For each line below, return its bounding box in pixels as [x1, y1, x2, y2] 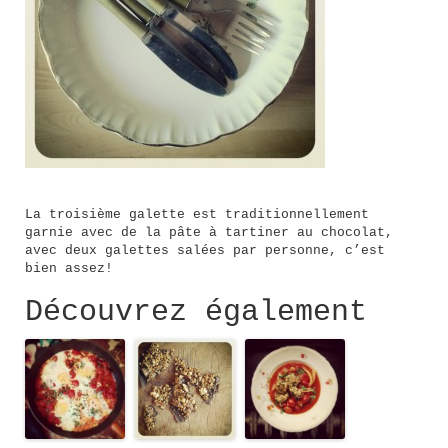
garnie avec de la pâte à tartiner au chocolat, [25, 226, 393, 240]
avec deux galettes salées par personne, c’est [25, 244, 385, 258]
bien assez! [25, 262, 113, 276]
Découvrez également [25, 295, 367, 329]
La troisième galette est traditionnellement [25, 208, 369, 222]
